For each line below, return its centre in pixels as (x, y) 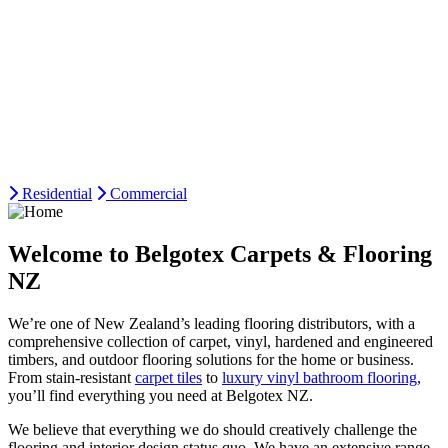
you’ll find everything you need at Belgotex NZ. (160, 395)
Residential (57, 194)
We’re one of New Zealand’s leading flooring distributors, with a (211, 323)
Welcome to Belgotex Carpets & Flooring (220, 254)
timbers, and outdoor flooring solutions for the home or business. (211, 359)
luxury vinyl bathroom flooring (319, 377)
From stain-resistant (71, 377)
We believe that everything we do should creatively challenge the (212, 429)
